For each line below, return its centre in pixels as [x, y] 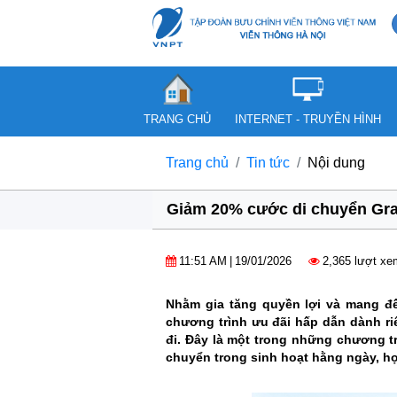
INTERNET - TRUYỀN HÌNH [308, 119]
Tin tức [268, 163]
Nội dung [336, 163]
